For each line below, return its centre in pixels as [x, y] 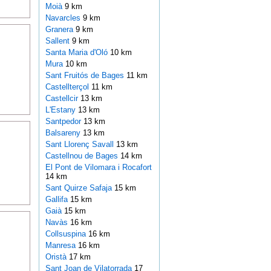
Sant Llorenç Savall [80, 145]
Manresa [61, 246]
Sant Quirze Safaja [80, 188]
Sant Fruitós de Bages [86, 76]
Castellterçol [68, 87]
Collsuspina [67, 234]
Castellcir [63, 99]
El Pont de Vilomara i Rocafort [98, 168]
